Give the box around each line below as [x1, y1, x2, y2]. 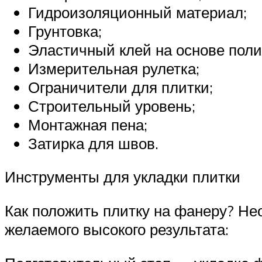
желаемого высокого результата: [5, 220, 229, 239]
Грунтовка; [28, 21, 102, 40]
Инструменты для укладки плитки [5, 167, 240, 187]
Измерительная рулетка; [28, 58, 199, 78]
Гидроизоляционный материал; [28, 2, 247, 22]
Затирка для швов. [28, 133, 158, 153]
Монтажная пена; [28, 115, 147, 134]
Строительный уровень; [28, 96, 195, 115]
